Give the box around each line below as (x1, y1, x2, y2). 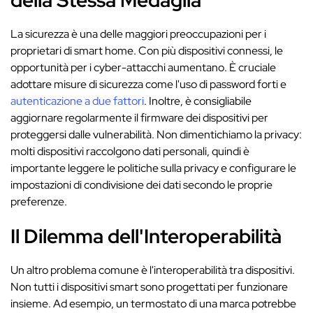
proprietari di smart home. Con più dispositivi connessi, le (10, 43, 283, 58)
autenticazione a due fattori (10, 94, 144, 108)
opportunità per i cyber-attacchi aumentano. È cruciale (10, 60, 276, 75)
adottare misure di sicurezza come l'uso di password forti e (10, 77, 286, 92)
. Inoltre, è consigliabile (144, 94, 252, 108)
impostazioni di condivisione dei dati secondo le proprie (10, 177, 272, 192)
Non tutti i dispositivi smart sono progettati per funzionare (10, 279, 288, 294)
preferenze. (10, 194, 67, 209)
